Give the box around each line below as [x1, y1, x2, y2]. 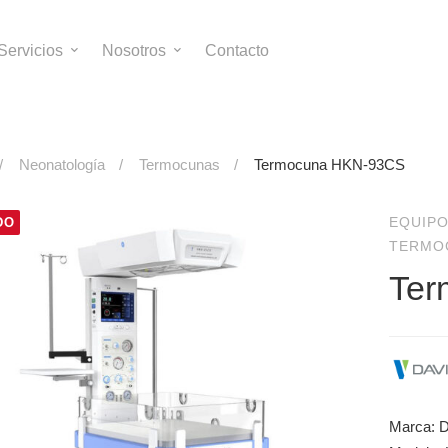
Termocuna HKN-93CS [254, 155, 405, 173]
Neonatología [19, 155, 105, 173]
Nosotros [102, 41, 166, 59]
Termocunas [139, 155, 220, 173]
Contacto [205, 41, 269, 59]
